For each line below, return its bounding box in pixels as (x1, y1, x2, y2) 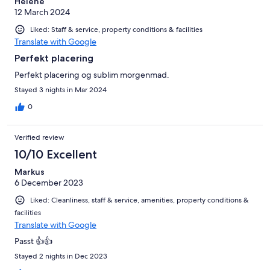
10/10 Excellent (14, 147, 97, 162)
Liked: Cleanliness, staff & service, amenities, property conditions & (30, 195, 249, 206)
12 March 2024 (14, 7, 70, 18)
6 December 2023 (14, 177, 83, 189)
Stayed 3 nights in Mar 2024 (14, 85, 107, 95)
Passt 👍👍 (14, 236, 52, 247)
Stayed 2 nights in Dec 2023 (14, 251, 107, 262)
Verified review (14, 133, 64, 143)
